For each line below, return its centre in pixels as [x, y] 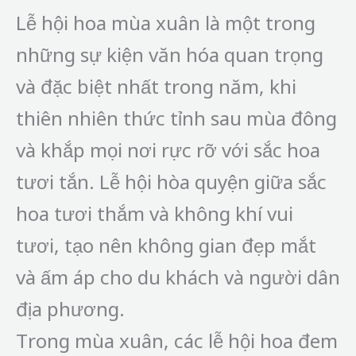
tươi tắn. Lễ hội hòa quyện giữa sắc [171, 181]
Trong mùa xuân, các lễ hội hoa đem [177, 340]
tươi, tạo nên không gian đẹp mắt [166, 245]
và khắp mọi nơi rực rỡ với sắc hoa [168, 149]
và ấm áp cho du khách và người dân [178, 277]
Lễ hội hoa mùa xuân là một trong [166, 22]
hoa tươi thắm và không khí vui [155, 213]
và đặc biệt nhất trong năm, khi [156, 86]
